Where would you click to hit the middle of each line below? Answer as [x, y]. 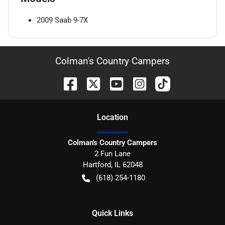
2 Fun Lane [113, 154]
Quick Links [113, 213]
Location [113, 117]
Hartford [97, 165]
